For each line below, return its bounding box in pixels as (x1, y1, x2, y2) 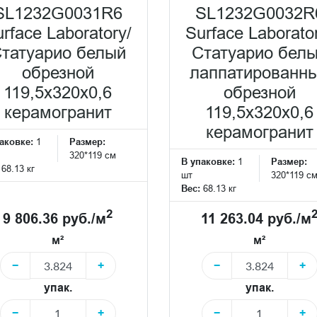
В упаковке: (181, 155, 235, 167)
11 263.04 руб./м (201, 209, 311, 227)
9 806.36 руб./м (3, 209, 106, 227)
